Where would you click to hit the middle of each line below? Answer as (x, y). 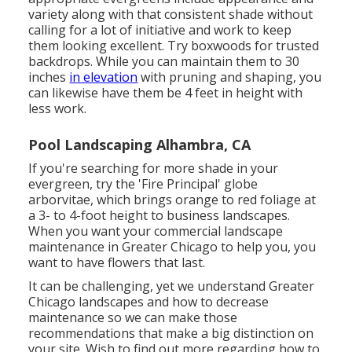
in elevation (104, 77)
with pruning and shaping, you (230, 77)
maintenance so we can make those (133, 317)
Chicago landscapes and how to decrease (149, 301)
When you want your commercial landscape (156, 231)
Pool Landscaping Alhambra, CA (140, 144)
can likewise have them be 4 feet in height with (166, 92)
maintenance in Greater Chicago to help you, (161, 246)
